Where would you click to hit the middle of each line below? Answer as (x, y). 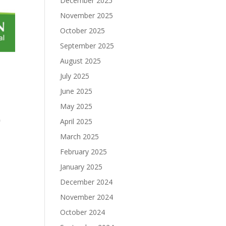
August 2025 (81, 61)
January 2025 (81, 167)
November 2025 (87, 16)
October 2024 (83, 212)
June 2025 (76, 91)
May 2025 (76, 106)
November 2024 (87, 197)
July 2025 (75, 76)
